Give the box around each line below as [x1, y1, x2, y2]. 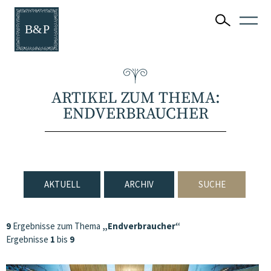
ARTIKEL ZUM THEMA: [51, 88, 220, 108]
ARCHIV [125, 178, 154, 190]
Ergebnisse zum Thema [11, 220, 102, 232]
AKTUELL [44, 178, 80, 190]
